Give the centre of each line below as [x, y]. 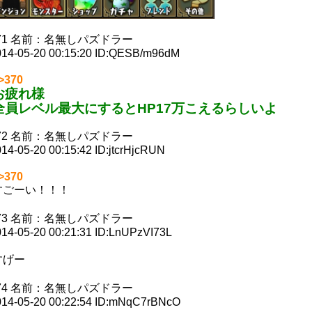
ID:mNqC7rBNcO [136, 302]
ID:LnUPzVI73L [132, 232]
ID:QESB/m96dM [136, 53]
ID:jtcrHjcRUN [128, 150]
